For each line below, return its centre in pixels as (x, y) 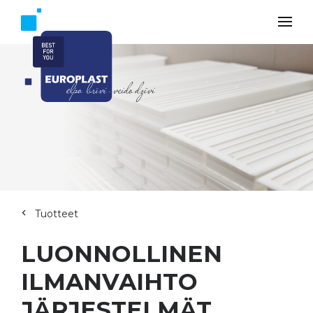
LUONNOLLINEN (122, 254)
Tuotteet (57, 214)
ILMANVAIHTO (109, 282)
